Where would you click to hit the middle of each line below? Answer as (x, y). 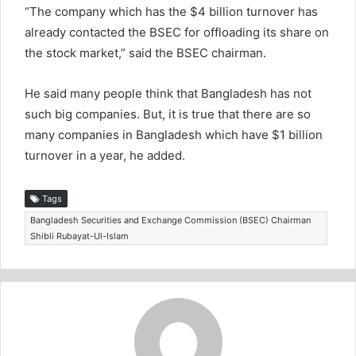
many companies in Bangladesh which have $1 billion (174, 134)
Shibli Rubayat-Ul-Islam (79, 236)
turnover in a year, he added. (105, 155)
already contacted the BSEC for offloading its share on (177, 32)
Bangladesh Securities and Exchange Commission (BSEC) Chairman (170, 220)
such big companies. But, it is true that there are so (168, 114)
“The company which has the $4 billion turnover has (171, 11)
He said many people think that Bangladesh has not (168, 93)
